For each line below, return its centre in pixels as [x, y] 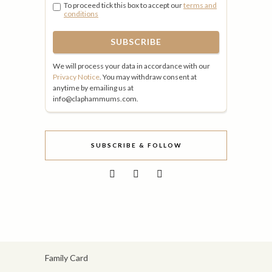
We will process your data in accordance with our [131, 66]
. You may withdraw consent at [148, 76]
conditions [81, 13]
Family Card [66, 257]
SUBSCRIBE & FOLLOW [136, 145]
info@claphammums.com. [96, 98]
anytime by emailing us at [93, 87]
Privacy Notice [76, 76]
